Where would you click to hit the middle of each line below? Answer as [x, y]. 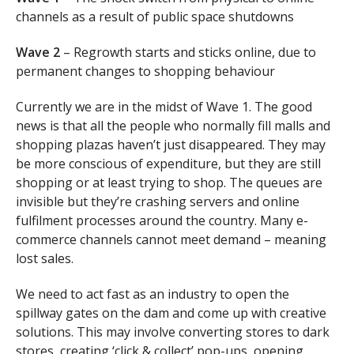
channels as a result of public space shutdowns [155, 17]
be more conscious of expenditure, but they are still [168, 163]
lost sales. [45, 258]
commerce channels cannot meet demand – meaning [171, 239]
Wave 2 [38, 52]
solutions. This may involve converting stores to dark [173, 331]
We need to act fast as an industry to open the [153, 294]
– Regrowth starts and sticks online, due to [188, 52]
